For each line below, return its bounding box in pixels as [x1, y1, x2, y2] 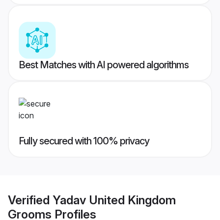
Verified [8, 192, 53, 207]
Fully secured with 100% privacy [19, 135, 149, 147]
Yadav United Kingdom [53, 192, 176, 207]
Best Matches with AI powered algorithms [19, 59, 189, 71]
